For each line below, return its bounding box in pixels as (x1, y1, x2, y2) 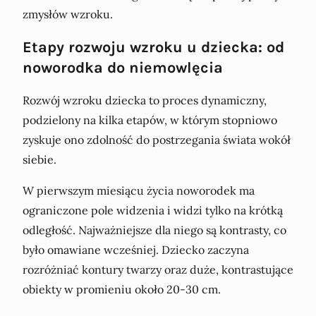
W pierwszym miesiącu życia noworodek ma (23, 183, 255, 197)
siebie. (23, 152, 56, 166)
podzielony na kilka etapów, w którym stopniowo (23, 112, 277, 127)
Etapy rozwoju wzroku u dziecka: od (23, 37, 284, 56)
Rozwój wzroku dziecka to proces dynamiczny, (23, 92, 267, 107)
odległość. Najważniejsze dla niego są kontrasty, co (23, 222, 286, 237)
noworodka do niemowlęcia (23, 58, 223, 76)
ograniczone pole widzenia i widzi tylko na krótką (23, 202, 283, 217)
